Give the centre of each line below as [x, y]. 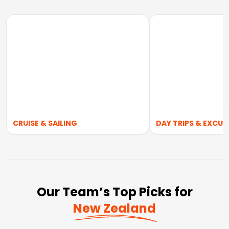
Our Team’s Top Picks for [114, 192]
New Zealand [114, 208]
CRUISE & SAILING [45, 123]
